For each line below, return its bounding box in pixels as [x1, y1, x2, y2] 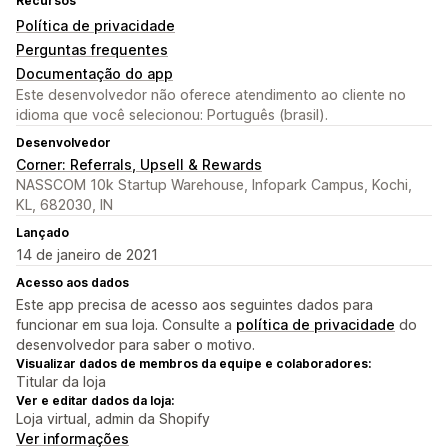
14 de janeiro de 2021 [16, 246, 158, 264]
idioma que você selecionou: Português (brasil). [16, 106, 328, 124]
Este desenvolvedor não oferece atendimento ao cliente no [16, 86, 406, 104]
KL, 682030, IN [16, 196, 113, 214]
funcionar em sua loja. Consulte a [16, 316, 236, 334]
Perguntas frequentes [16, 41, 168, 59]
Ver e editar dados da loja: [16, 393, 174, 409]
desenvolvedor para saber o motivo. [16, 336, 255, 354]
